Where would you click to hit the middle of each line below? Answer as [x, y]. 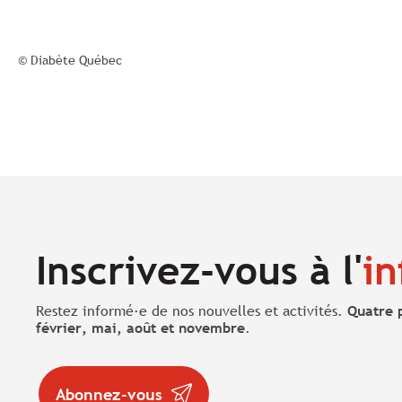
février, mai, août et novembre [140, 328]
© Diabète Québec [70, 60]
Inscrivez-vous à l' [199, 271]
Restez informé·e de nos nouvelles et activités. [192, 310]
